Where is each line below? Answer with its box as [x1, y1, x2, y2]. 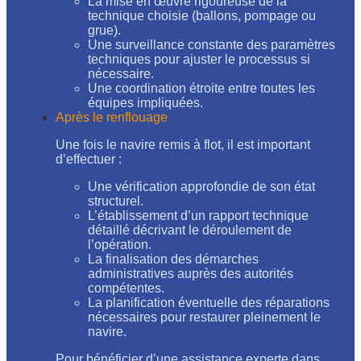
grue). [88, 23, 121, 37]
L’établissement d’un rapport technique [88, 208, 309, 222]
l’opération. [88, 237, 151, 251]
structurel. [88, 193, 143, 208]
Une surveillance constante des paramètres [88, 37, 335, 52]
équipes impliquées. [88, 95, 203, 110]
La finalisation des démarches [88, 251, 259, 266]
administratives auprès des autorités [88, 266, 293, 280]
